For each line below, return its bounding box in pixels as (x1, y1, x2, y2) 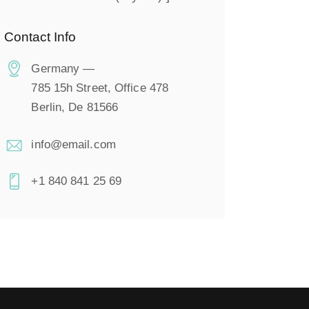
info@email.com (31, 137, 116, 151)
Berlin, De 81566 (31, 101, 119, 114)
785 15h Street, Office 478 (31, 81, 169, 95)
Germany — (31, 62, 95, 76)
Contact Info (4, 29, 77, 44)
